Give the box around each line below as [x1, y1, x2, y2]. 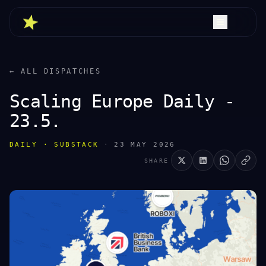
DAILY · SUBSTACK [9, 141, 99, 148]
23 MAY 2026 [114, 141, 176, 148]
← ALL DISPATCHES [9, 67, 102, 75]
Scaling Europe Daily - [9, 91, 235, 112]
